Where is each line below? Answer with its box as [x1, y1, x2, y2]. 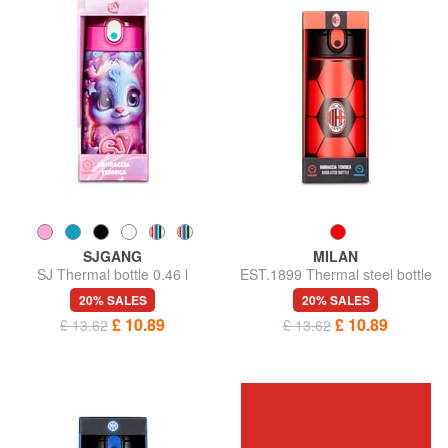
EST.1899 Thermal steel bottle [239, 263, 432, 284]
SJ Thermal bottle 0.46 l [37, 263, 188, 284]
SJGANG [83, 245, 142, 266]
